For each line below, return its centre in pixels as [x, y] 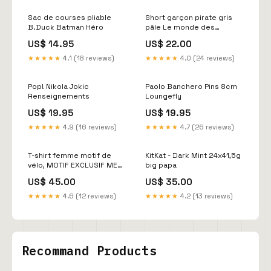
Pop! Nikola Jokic [58, 86]
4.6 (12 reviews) [89, 196]
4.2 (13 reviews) [206, 196]
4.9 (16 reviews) [89, 127]
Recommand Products [90, 250]
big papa [161, 165]
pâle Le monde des [180, 27]
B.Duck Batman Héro [66, 27]
